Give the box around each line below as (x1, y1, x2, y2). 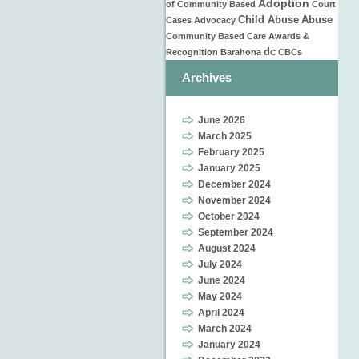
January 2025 (198, 163, 260, 174)
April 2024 (198, 307, 244, 318)
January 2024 (198, 339, 260, 350)
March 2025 (198, 131, 252, 142)
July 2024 (198, 259, 242, 270)
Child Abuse (238, 14, 299, 26)
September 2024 (198, 227, 273, 238)
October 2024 (198, 211, 260, 222)
